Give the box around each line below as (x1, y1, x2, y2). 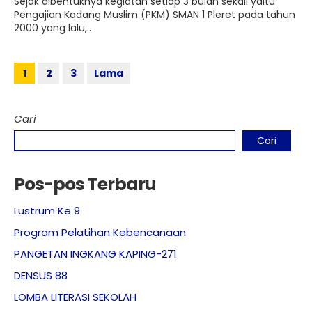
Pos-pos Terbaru (14, 172, 156, 196)
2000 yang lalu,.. (14, 21, 91, 35)
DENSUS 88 (14, 268, 68, 283)
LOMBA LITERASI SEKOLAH (14, 290, 136, 304)
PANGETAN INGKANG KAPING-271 (14, 247, 177, 261)
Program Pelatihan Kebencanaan (14, 225, 186, 240)
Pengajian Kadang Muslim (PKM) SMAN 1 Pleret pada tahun (14, 8, 295, 22)
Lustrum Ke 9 (14, 203, 80, 218)
